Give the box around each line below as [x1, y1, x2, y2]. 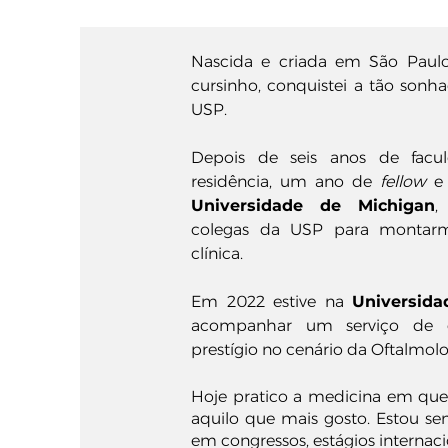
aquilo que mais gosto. [191, 409, 370, 428]
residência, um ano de [191, 172, 380, 191]
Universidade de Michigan [191, 196, 435, 215]
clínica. [191, 244, 243, 263]
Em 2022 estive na [191, 292, 353, 311]
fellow [380, 172, 426, 191]
